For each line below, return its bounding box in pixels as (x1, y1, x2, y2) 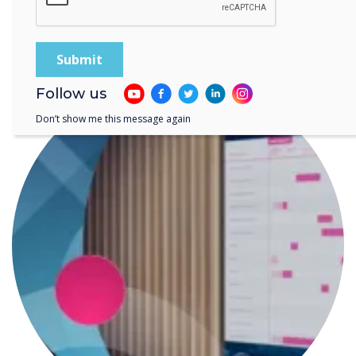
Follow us (36, 85, 106, 103)
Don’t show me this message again (36, 112, 191, 126)
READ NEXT (12, 40, 88, 56)
